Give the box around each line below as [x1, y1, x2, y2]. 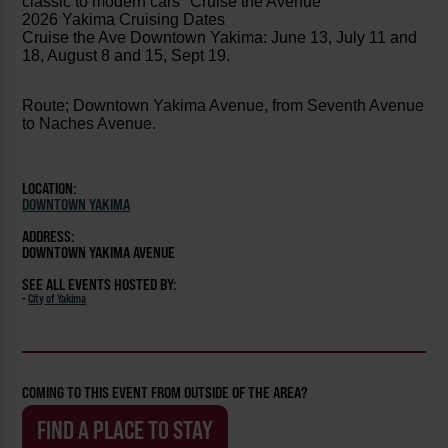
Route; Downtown [22, 97, 154, 115]
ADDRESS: [22, 227, 76, 247]
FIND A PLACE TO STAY [37, 416, 214, 446]
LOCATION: [22, 179, 78, 199]
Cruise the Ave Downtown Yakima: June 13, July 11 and [22, 29, 418, 47]
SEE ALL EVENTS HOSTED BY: [22, 275, 178, 295]
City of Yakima [28, 292, 87, 307]
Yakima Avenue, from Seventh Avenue [153, 97, 425, 115]
